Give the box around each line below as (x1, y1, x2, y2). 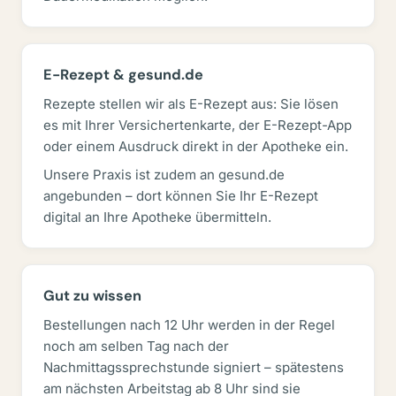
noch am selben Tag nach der (43, 338, 229, 354)
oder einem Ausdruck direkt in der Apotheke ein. (43, 138, 348, 155)
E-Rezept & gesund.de (43, 65, 203, 84)
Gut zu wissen (43, 286, 141, 305)
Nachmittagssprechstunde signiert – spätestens (43, 359, 344, 376)
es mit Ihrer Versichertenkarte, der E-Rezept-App (43, 117, 352, 133)
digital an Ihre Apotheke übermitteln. (43, 209, 271, 225)
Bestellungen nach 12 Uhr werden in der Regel (43, 316, 335, 333)
